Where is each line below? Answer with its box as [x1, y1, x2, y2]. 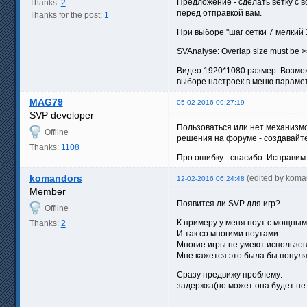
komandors [29, 172, 82, 184]
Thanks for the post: [29, 10, 104, 20]
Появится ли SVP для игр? [177, 198, 280, 208]
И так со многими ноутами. [177, 228, 280, 238]
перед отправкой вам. [177, 8, 262, 18]
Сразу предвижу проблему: [177, 269, 282, 280]
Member [29, 185, 66, 197]
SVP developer [29, 109, 94, 121]
